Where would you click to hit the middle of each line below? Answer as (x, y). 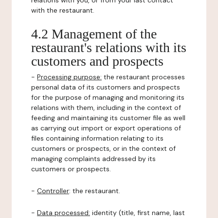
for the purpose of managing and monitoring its (108, 97)
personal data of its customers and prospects (106, 87)
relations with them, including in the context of (106, 108)
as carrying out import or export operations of (106, 128)
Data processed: (64, 213)
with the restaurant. (63, 10)
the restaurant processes (143, 77)
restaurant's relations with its (109, 47)
